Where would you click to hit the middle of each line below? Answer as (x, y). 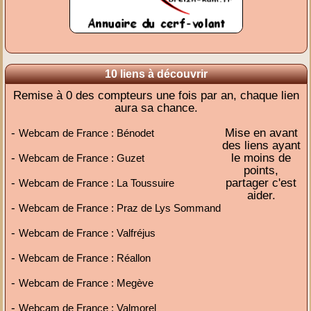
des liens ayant (261, 146)
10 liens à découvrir (157, 74)
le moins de (261, 158)
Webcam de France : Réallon (85, 258)
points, (261, 171)
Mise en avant (261, 133)
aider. (261, 196)
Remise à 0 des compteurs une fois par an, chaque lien (157, 96)
